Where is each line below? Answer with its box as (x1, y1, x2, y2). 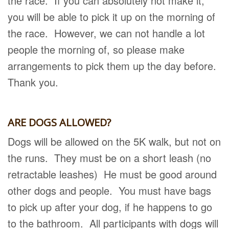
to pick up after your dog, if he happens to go (8, 199, 212, 214)
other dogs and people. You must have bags (8, 183, 211, 198)
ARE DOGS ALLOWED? (8, 116, 111, 129)
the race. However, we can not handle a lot (8, 26, 205, 40)
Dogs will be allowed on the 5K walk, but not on (8, 134, 221, 149)
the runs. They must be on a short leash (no (8, 150, 211, 165)
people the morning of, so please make (8, 42, 185, 57)
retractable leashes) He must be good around (8, 167, 217, 181)
